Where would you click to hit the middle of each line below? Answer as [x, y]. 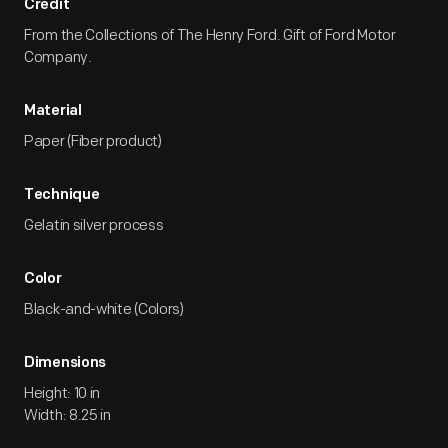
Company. [58, 57]
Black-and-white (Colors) [104, 309]
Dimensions [65, 363]
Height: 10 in [62, 393]
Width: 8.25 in [67, 415]
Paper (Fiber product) [93, 141]
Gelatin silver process [94, 225]
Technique [62, 195]
